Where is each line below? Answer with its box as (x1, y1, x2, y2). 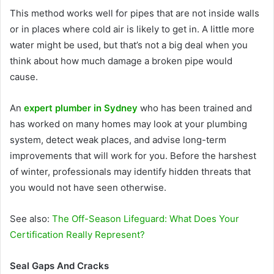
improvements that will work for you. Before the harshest (10, 150, 256, 162)
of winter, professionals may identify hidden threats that (10, 166, 251, 178)
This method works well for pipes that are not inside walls (10, 7, 259, 20)
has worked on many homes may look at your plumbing (10, 118, 247, 130)
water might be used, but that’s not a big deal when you (10, 39, 248, 51)
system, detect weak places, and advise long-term (10, 134, 226, 146)
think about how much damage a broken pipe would (10, 55, 232, 67)
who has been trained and (138, 102, 252, 114)
